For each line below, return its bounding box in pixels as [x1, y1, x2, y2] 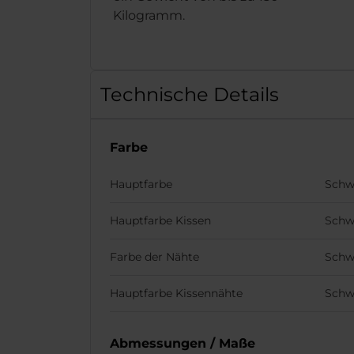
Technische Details [100, 83, 279, 106]
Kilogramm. [113, 8, 185, 23]
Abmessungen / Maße [110, 336, 255, 351]
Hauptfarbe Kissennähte [110, 286, 243, 300]
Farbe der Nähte [110, 250, 199, 264]
